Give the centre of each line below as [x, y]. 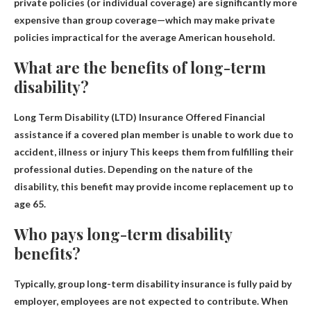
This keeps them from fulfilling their [211, 151]
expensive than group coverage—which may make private [144, 19]
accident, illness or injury [71, 151]
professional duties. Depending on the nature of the [133, 169]
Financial [245, 117]
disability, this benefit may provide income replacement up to [154, 186]
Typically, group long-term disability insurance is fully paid [148, 283]
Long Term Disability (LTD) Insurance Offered [119, 117]
